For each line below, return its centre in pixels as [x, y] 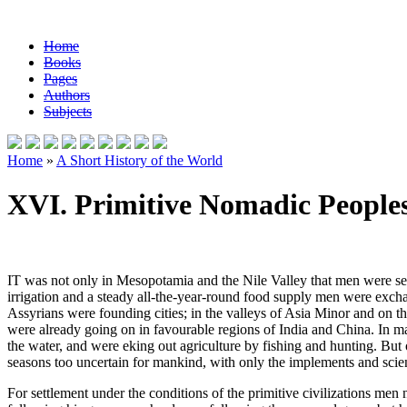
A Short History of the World [139, 160]
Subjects [68, 111]
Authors [67, 95]
